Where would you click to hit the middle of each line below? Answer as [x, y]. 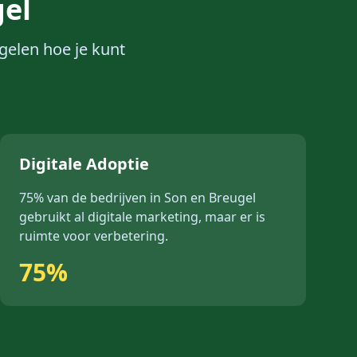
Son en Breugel [210, 198]
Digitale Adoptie [84, 164]
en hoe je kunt [73, 49]
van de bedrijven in [104, 198]
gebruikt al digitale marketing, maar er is [142, 217]
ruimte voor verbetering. [94, 236]
